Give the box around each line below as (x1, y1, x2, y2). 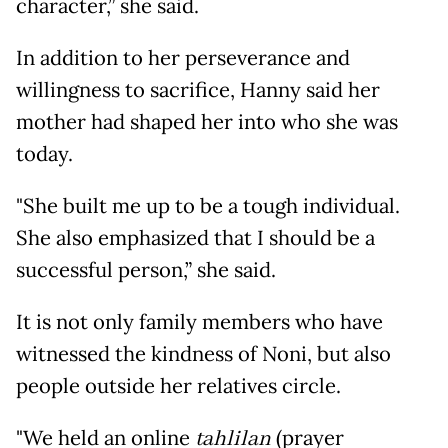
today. (16, 141, 73, 168)
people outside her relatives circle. (16, 373, 341, 400)
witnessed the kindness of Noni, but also (16, 341, 391, 368)
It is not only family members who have (16, 309, 383, 336)
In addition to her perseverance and (16, 45, 350, 72)
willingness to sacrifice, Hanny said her (16, 77, 380, 104)
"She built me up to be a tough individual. (16, 193, 400, 220)
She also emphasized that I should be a (16, 225, 375, 252)
